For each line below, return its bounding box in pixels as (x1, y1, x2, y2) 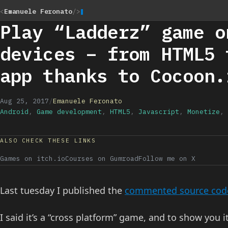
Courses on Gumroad (65, 154, 138, 163)
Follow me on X (138, 154, 195, 163)
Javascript (138, 107, 179, 116)
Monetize (187, 107, 220, 116)
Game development (37, 107, 102, 116)
